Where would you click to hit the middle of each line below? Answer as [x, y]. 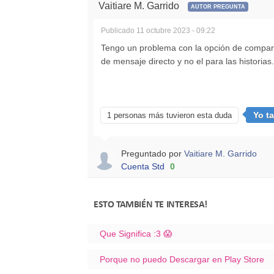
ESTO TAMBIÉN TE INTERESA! [150, 205]
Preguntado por [153, 153]
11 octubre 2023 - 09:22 [176, 30]
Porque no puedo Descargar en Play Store [182, 259]
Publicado [119, 30]
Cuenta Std [143, 166]
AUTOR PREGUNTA [218, 6]
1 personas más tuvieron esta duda [169, 115]
